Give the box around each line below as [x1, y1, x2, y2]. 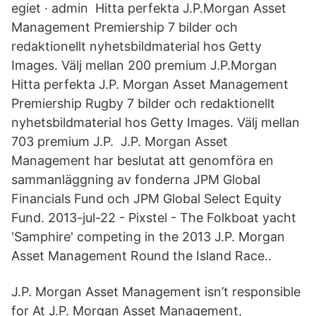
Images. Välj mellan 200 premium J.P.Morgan [11, 58, 281, 73]
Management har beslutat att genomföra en [11, 153, 274, 168]
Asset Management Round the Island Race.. [11, 248, 272, 263]
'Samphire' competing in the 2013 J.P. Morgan [11, 229, 285, 244]
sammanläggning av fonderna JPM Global [11, 172, 260, 187]
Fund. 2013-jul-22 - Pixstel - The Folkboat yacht [11, 210, 296, 225]
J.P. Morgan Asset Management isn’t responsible [11, 284, 300, 299]
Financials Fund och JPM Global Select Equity [11, 191, 281, 206]
